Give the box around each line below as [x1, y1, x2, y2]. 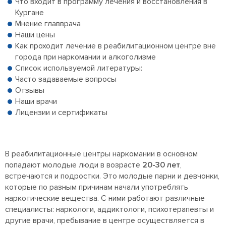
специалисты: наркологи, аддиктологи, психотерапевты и [5, 204, 214, 214]
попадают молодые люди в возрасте [5, 160, 142, 170]
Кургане [15, 8, 44, 18]
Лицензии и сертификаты [15, 107, 107, 118]
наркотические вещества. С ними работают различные [5, 193, 205, 203]
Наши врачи [15, 96, 57, 106]
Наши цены [15, 30, 55, 40]
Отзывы [15, 85, 44, 95]
